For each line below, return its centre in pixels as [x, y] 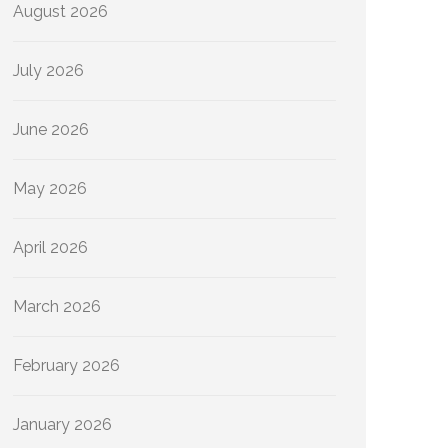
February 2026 [66, 365]
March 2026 [57, 306]
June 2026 [51, 129]
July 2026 [48, 70]
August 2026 [60, 11]
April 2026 [50, 247]
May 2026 [50, 188]
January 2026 [62, 424]
